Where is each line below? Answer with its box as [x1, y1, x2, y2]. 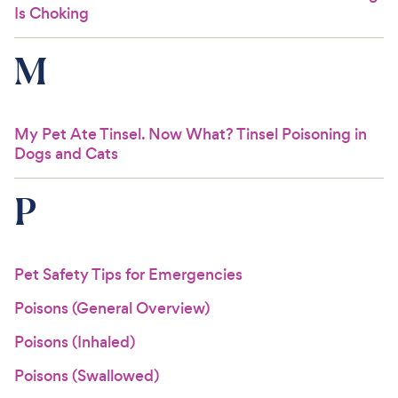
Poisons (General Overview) [14, 298, 210, 319]
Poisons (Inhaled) [14, 331, 135, 353]
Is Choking [14, 3, 89, 24]
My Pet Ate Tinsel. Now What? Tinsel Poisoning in [14, 123, 367, 145]
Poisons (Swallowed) [14, 365, 159, 386]
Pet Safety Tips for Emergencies [14, 264, 243, 285]
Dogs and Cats [14, 143, 118, 164]
